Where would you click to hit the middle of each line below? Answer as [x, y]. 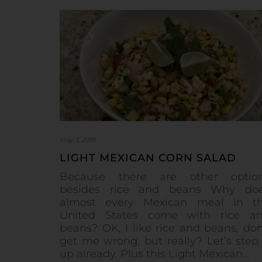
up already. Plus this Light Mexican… [154, 254]
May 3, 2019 [77, 139]
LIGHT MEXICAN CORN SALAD [148, 158]
